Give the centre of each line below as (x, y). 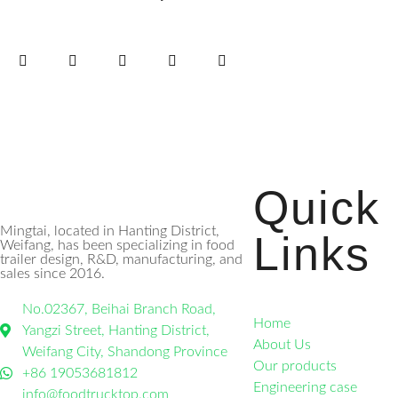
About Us (282, 345)
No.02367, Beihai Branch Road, (119, 309)
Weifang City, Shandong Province (125, 352)
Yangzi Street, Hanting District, (116, 330)
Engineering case (305, 387)
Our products (295, 366)
